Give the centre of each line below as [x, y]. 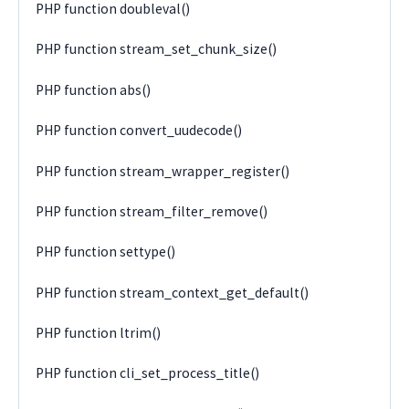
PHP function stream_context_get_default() [173, 292]
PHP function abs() [94, 89]
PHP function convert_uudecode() [139, 131]
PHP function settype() [106, 252]
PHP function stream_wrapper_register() [163, 171]
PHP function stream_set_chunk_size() [157, 49]
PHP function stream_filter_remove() [152, 211]
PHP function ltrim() [99, 333]
